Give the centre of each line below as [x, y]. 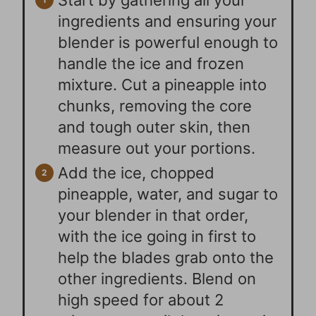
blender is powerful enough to [168, 43]
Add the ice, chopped [136, 173]
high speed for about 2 [141, 300]
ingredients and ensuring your [168, 22]
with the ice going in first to [157, 237]
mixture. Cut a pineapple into [163, 85]
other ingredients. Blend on [157, 279]
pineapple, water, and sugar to [168, 194]
